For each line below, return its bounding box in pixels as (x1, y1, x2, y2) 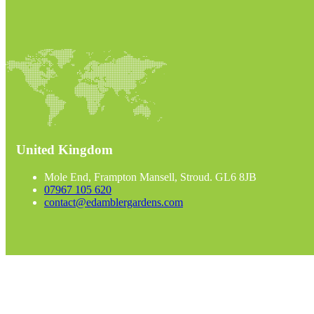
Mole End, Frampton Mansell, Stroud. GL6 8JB (44, 170, 257, 183)
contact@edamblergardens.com (44, 196, 183, 208)
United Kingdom (16, 142, 113, 157)
